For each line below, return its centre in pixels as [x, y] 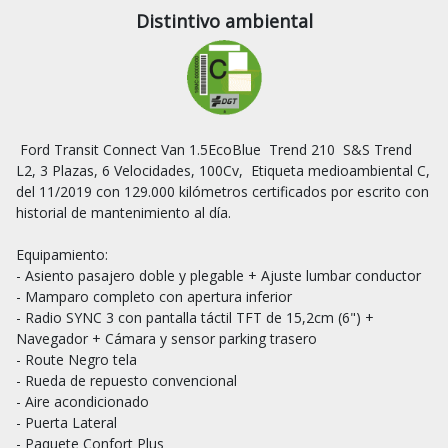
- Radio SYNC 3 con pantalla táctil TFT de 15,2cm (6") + [195, 317]
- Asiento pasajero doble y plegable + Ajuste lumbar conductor [218, 275]
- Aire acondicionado [82, 401]
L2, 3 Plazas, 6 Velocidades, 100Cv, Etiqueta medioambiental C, [223, 170]
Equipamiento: [62, 254]
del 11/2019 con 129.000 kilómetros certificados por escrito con [222, 191]
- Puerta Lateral [66, 422]
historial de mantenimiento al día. [123, 212]
